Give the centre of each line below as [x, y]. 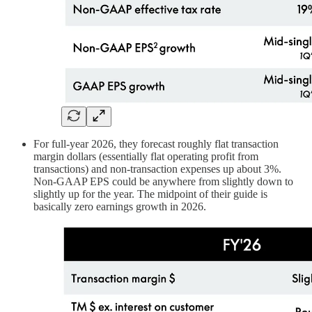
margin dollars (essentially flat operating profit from [146, 156]
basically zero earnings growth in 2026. [120, 206]
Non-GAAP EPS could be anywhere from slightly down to [163, 181]
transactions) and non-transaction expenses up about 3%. [157, 169]
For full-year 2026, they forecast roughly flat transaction [156, 143]
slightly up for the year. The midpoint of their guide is [150, 194]
